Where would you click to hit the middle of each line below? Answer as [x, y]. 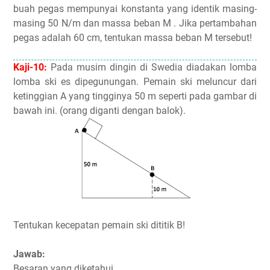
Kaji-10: [30, 67]
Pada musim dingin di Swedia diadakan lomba [152, 67]
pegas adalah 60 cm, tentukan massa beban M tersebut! [133, 37]
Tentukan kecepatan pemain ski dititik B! [99, 225]
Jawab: [29, 254]
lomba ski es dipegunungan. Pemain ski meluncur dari [135, 81]
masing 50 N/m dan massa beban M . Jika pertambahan [135, 23]
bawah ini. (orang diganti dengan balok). [99, 110]
